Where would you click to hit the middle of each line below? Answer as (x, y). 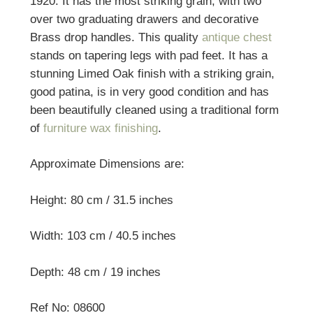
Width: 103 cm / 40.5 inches (103, 236)
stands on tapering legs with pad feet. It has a (148, 55)
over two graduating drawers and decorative (144, 19)
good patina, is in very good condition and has (149, 92)
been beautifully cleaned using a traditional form (154, 110)
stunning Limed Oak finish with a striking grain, (152, 73)
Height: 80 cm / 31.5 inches (101, 200)
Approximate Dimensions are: (107, 164)
